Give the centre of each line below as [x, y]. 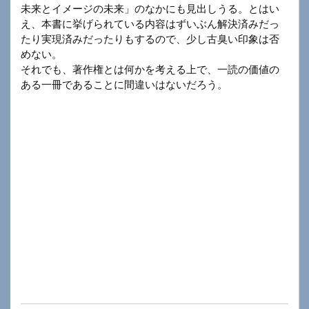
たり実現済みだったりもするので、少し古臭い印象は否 [150, 39]
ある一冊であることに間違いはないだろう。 [124, 85]
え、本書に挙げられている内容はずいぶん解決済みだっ [150, 24]
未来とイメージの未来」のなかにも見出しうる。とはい [150, 9]
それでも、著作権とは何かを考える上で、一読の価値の [150, 70]
